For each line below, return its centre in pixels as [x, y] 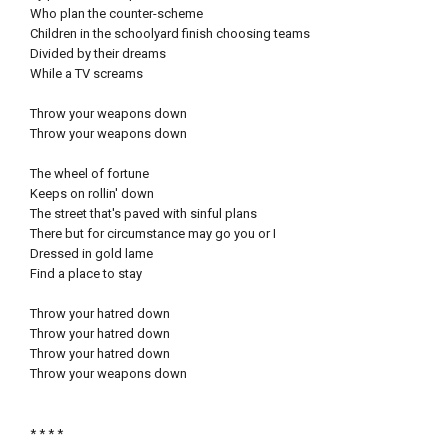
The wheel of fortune [89, 173]
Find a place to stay [86, 273]
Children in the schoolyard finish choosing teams [170, 33]
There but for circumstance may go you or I [153, 233]
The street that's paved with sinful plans [143, 213]
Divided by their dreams [98, 53]
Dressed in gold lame [91, 253]
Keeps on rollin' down [92, 193]
